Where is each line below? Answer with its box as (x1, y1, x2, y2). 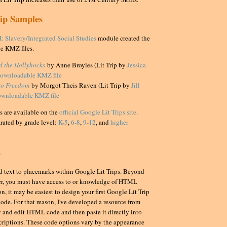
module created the (96, 33, 150, 43)
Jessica (127, 60, 146, 70)
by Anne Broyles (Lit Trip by (47, 60, 127, 70)
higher (110, 118, 128, 127)
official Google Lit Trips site (59, 107, 136, 117)
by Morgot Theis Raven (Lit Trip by (31, 81, 131, 90)
